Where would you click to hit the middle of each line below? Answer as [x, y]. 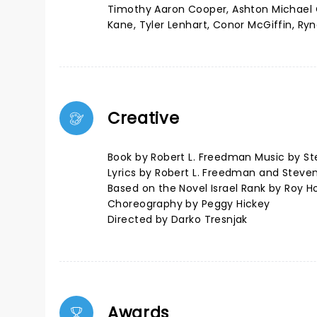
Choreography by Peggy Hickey [189, 204]
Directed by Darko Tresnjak [178, 219]
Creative [144, 118]
